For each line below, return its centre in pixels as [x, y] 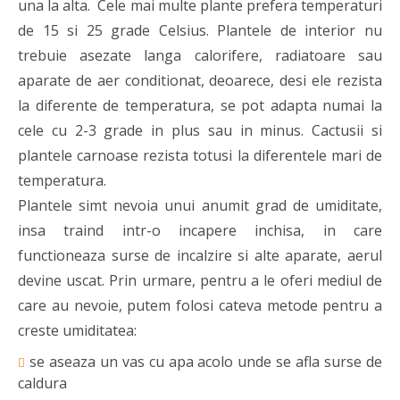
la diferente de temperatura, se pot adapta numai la [200, 105]
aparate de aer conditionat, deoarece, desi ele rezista [200, 80]
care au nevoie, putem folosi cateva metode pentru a [200, 305]
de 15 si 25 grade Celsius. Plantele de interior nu [200, 30]
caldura [42, 383]
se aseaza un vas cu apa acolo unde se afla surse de [206, 361]
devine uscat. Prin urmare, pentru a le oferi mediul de [200, 280]
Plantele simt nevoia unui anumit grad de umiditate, [200, 205]
